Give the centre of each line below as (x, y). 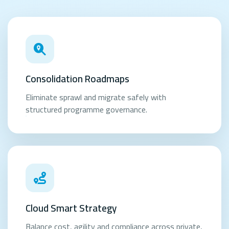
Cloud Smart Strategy (71, 208)
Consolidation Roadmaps (78, 79)
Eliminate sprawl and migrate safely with (96, 97)
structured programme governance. (87, 109)
